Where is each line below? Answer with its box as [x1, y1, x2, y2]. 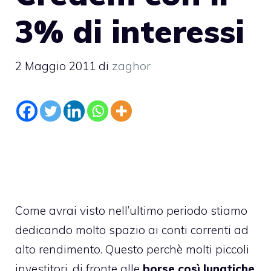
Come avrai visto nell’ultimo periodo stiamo [15, 203, 247, 218]
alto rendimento [15, 242, 100, 256]
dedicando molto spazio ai [15, 223, 162, 237]
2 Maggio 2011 [15, 59, 96, 73]
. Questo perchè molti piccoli [100, 242, 249, 256]
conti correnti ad [162, 223, 249, 237]
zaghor [112, 59, 151, 73]
